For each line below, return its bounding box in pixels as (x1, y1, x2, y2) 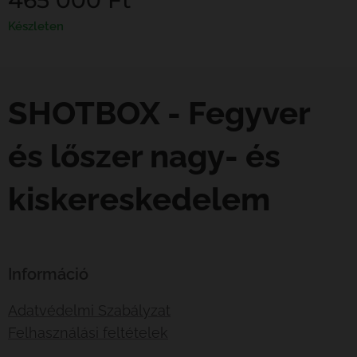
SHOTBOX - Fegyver (8, 94, 310, 131)
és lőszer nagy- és (8, 137, 280, 175)
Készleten (8, 18, 64, 33)
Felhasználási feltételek (8, 324, 168, 341)
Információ (8, 265, 88, 284)
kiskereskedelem (8, 180, 270, 218)
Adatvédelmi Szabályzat (8, 302, 171, 319)
